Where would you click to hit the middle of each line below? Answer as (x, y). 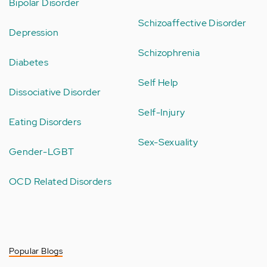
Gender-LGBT (42, 152)
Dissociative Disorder (55, 92)
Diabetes (29, 63)
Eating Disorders (45, 122)
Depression (34, 33)
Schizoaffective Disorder (193, 23)
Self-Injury (162, 113)
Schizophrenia (169, 53)
